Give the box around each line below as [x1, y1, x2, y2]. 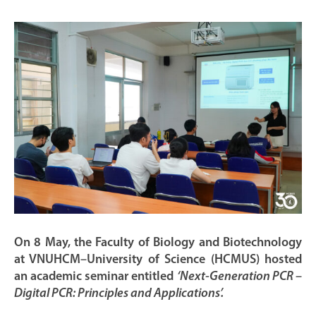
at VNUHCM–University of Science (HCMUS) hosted [13, 253, 303, 267]
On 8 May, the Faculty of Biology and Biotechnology [13, 236, 303, 250]
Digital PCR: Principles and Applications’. [13, 286, 224, 300]
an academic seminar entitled [13, 269, 177, 284]
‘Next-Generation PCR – [176, 269, 303, 284]
